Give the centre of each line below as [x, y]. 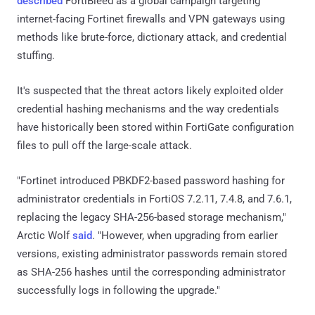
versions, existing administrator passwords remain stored [152, 253]
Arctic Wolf [45, 235]
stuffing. [36, 55]
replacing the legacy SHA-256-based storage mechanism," [152, 217]
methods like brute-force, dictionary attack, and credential [152, 37]
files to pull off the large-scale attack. [104, 145]
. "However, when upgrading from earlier [185, 235]
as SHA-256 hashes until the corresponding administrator [151, 272]
